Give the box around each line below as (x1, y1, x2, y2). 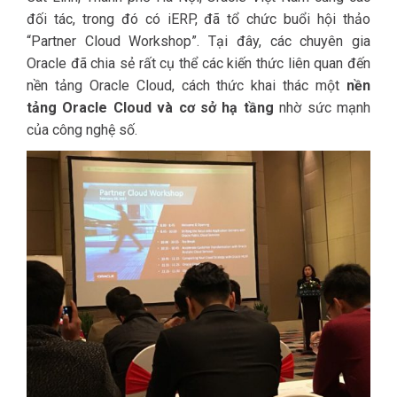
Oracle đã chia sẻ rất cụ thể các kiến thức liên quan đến (27, 54, 370, 72)
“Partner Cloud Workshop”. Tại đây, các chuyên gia (27, 32, 370, 50)
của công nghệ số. (27, 121, 137, 138)
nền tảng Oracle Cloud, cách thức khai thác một (27, 76, 346, 94)
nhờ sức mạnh (273, 98, 371, 116)
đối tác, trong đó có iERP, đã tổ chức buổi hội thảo (27, 10, 370, 27)
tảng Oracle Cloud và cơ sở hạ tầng (27, 98, 274, 116)
